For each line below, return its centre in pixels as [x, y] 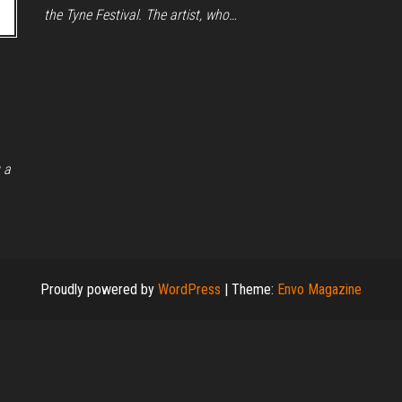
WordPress [189, 289]
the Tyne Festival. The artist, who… [140, 15]
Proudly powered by [99, 289]
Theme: [254, 289]
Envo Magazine [319, 289]
